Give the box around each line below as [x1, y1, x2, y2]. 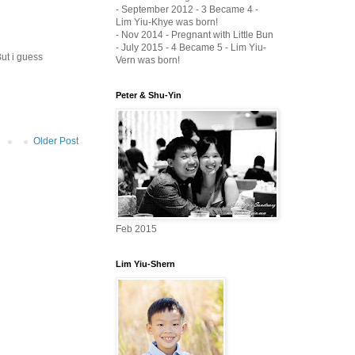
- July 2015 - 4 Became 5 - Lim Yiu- [116, 41, 266, 53]
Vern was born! [116, 54, 180, 66]
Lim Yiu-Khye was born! [116, 16, 218, 28]
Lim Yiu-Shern [116, 258, 175, 269]
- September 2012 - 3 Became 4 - [116, 3, 258, 15]
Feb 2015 [116, 223, 157, 235]
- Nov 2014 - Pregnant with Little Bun [116, 29, 273, 40]
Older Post [33, 135, 78, 147]
